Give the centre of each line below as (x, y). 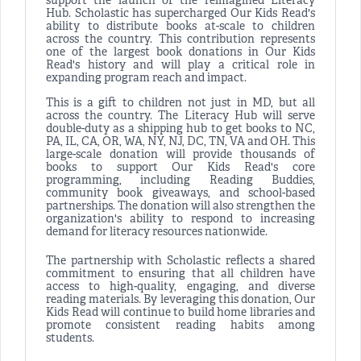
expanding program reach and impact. (146, 79)
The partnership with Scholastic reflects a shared (180, 262)
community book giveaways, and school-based (180, 194)
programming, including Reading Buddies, (180, 181)
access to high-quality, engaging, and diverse (180, 288)
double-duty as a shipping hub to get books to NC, (180, 130)
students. (70, 339)
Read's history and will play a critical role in (180, 66)
